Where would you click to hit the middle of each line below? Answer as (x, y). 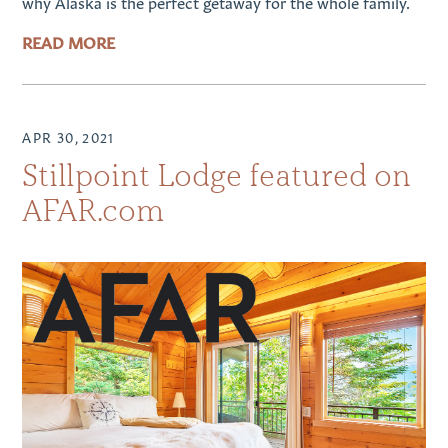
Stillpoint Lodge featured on (217, 176)
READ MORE (69, 40)
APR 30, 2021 (68, 137)
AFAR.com (93, 211)
